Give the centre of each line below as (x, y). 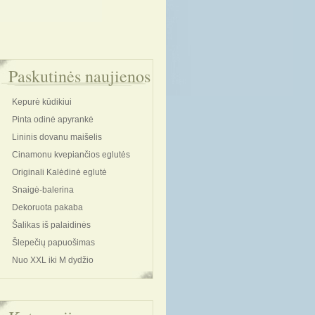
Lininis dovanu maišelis (57, 137)
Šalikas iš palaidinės (51, 225)
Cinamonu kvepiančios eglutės (71, 155)
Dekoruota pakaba (47, 207)
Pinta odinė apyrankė (53, 120)
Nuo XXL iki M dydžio (53, 260)
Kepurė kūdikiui (42, 102)
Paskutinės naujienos (79, 76)
